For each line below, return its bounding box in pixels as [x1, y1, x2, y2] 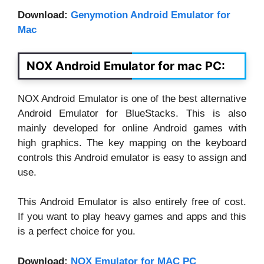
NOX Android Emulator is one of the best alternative [18, 93, 246, 104]
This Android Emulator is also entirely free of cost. [18, 196, 246, 208]
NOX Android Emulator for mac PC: [27, 58, 225, 73]
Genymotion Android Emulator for [71, 9, 230, 21]
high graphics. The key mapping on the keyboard [18, 137, 246, 148]
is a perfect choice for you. [18, 226, 138, 237]
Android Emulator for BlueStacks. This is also [18, 107, 246, 119]
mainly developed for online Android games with [18, 122, 246, 134]
